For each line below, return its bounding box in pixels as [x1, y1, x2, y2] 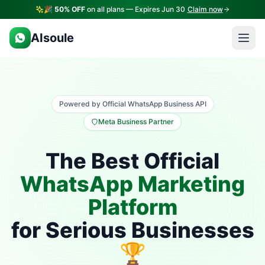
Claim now [187, 5, 223, 14]
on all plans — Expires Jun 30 [85, 5, 185, 14]
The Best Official [46, 148, 219, 174]
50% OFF [54, 5, 85, 14]
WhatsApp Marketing [20, 171, 245, 197]
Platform [88, 194, 177, 220]
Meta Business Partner [98, 117, 174, 126]
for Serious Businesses [11, 217, 254, 243]
